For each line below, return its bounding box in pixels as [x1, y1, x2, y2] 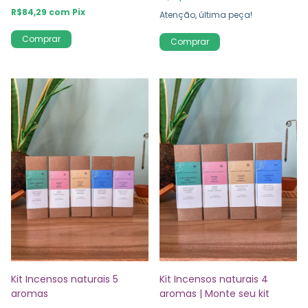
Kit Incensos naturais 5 [11, 272, 118, 287]
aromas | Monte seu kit [159, 287, 269, 301]
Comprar [22, 32, 60, 45]
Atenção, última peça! [159, 8, 252, 21]
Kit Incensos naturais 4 [159, 272, 268, 287]
